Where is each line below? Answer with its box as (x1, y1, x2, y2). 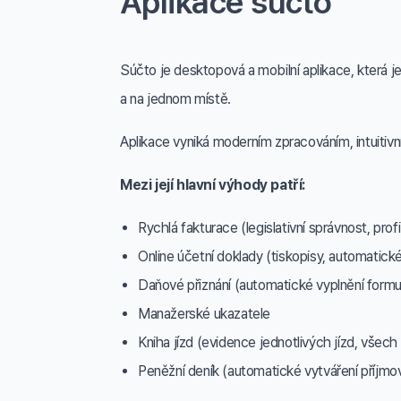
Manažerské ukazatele (138, 305, 270, 322)
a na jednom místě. (120, 90, 231, 107)
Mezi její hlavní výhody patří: (120, 176, 305, 193)
